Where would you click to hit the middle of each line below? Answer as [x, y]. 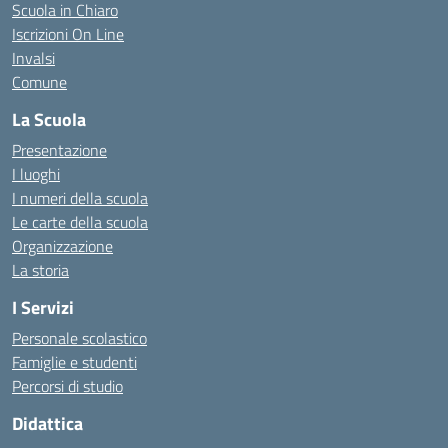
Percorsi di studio [67, 386]
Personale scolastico [79, 338]
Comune [39, 82]
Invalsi [33, 58]
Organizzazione [62, 246]
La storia [40, 270]
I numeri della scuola [80, 198]
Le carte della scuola [80, 222]
